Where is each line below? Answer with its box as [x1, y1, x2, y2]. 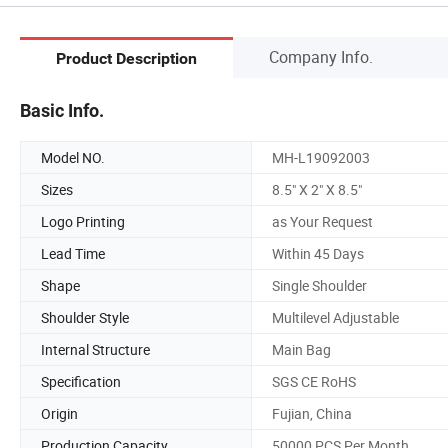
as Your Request [272, 211, 373, 231]
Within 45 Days [272, 243, 364, 263]
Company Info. [269, 45, 373, 68]
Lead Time [41, 243, 105, 263]
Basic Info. [20, 99, 104, 121]
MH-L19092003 [272, 147, 370, 167]
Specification [41, 371, 121, 391]
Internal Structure [41, 339, 150, 359]
